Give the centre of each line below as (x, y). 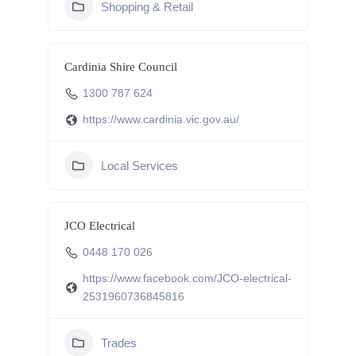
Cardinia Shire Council (120, 67)
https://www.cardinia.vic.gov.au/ (161, 119)
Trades (118, 342)
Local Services (139, 165)
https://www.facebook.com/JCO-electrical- (187, 278)
